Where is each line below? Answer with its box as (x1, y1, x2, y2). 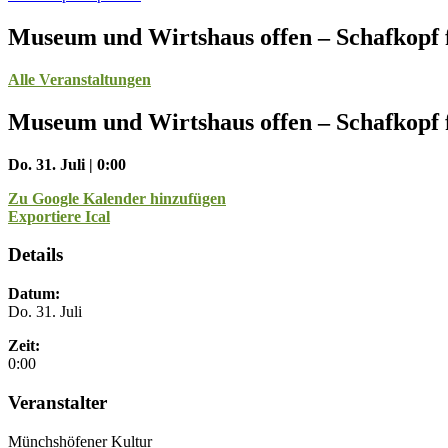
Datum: (8, 285, 60, 303)
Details (8, 244, 63, 266)
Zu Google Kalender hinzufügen (8, 189, 226, 207)
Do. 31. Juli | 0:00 (8, 155, 126, 173)
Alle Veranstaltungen (8, 70, 151, 88)
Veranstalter (8, 391, 107, 413)
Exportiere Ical (8, 207, 110, 225)
